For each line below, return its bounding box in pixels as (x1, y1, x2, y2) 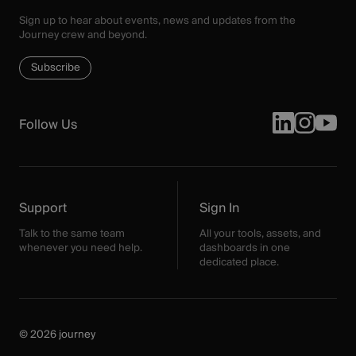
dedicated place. (199, 253, 279, 271)
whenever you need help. (19, 238, 143, 257)
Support (19, 196, 68, 219)
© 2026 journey (19, 325, 96, 343)
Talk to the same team (19, 224, 126, 242)
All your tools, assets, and (199, 224, 321, 242)
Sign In (199, 196, 239, 219)
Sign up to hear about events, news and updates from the (19, 11, 296, 29)
